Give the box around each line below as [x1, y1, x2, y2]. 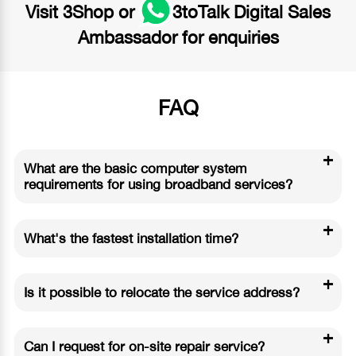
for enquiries [176, 26, 279, 48]
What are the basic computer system [23, 160, 247, 176]
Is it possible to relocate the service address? [23, 284, 300, 300]
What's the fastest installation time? [23, 230, 238, 246]
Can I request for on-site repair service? [23, 338, 265, 354]
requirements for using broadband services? [23, 176, 292, 192]
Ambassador [77, 26, 177, 48]
